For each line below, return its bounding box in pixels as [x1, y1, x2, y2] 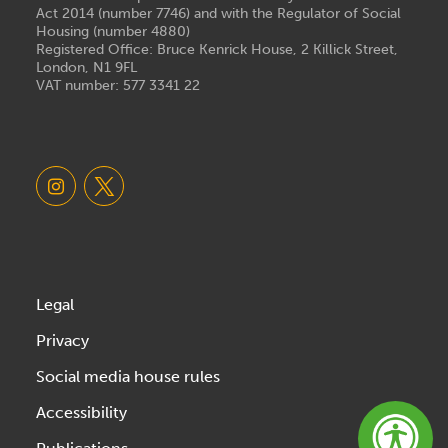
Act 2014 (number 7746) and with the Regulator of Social [36, 3, 401, 22]
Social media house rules [36, 366, 220, 386]
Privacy [36, 330, 89, 350]
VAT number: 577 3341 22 [36, 75, 200, 94]
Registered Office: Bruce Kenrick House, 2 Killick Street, [36, 39, 398, 58]
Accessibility [36, 402, 127, 422]
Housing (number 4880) [36, 21, 190, 40]
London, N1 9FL [36, 57, 137, 76]
